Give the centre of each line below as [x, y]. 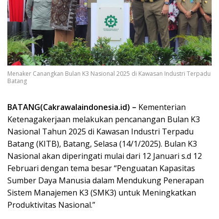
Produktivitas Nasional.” [51, 205]
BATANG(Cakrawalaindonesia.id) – [72, 107]
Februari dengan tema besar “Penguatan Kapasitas [101, 168]
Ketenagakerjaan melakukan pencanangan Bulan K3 [104, 120]
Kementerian [161, 107]
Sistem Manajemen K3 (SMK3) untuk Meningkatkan [102, 193]
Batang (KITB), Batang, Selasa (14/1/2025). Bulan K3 [102, 144]
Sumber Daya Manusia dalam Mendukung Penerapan [106, 181]
